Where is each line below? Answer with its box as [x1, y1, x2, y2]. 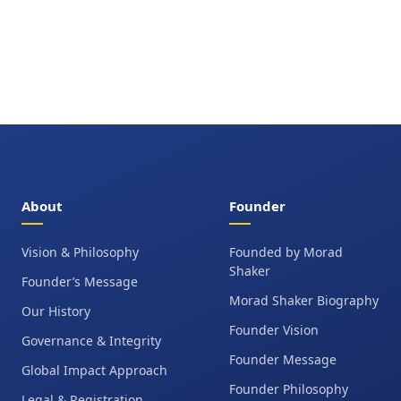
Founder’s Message [21, 273, 138, 291]
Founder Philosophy [229, 380, 348, 398]
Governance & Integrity [21, 332, 161, 350]
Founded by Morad [229, 243, 343, 261]
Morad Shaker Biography [229, 292, 379, 310]
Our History [21, 303, 90, 320]
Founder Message [229, 351, 337, 369]
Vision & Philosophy [21, 243, 139, 261]
